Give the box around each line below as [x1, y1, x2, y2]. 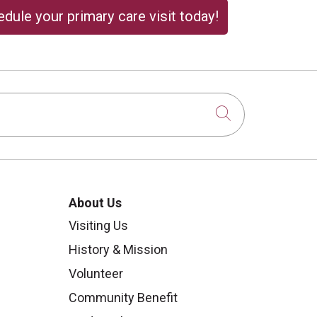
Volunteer [69, 265, 123, 281]
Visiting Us [69, 217, 128, 233]
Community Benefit [69, 289, 178, 305]
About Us [69, 195, 125, 210]
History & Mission [69, 241, 168, 257]
